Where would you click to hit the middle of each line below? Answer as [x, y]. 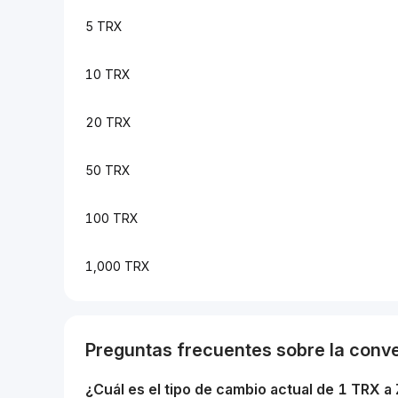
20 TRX [108, 122]
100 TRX [112, 218]
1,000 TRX [118, 266]
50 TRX [108, 170]
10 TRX [108, 74]
